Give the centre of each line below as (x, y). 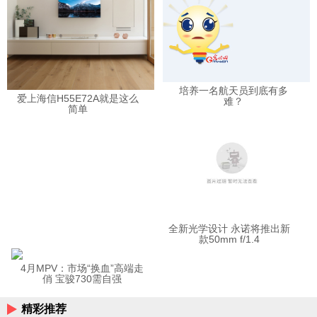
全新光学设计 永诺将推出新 (229, 229)
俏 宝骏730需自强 (82, 279)
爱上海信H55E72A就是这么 (77, 99)
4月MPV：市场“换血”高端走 (82, 269)
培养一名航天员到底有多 (234, 90)
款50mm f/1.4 (229, 240)
